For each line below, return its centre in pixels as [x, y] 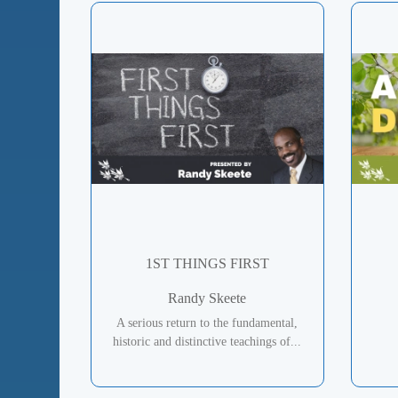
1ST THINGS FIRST [207, 264]
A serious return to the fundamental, [207, 323]
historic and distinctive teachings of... [207, 342]
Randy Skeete [207, 298]
